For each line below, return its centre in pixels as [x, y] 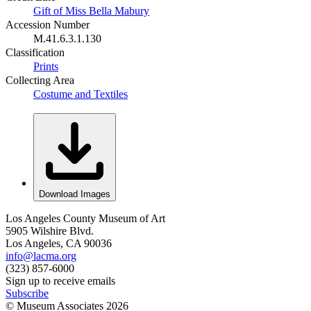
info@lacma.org [41, 255]
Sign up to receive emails [60, 280]
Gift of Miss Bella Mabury [91, 10]
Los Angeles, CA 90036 [59, 243]
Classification [35, 52]
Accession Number [48, 24]
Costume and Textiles [81, 94]
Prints [46, 66]
